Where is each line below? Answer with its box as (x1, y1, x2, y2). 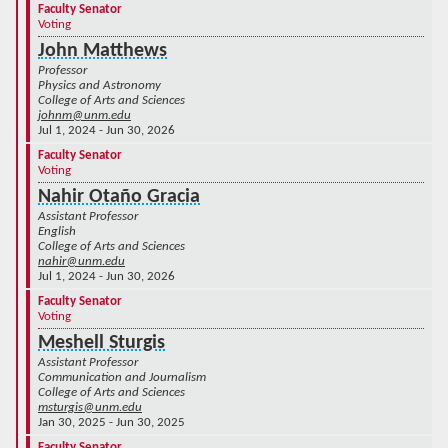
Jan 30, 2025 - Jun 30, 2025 (38, 415, 185, 429)
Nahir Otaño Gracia (38, 186, 200, 207)
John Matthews (38, 40, 167, 61)
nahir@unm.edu (38, 254, 125, 268)
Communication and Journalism (38, 370, 206, 384)
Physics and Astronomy (38, 78, 161, 92)
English (38, 224, 76, 238)
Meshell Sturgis (38, 332, 165, 353)
